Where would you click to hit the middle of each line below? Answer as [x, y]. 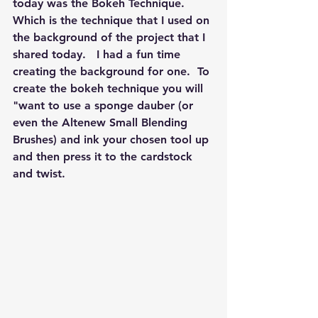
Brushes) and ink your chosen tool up [113, 140]
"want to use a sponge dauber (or [105, 106]
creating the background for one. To [113, 72]
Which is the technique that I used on [113, 21]
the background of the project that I [111, 38]
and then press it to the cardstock [104, 157]
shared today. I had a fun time [98, 55]
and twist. [43, 174]
